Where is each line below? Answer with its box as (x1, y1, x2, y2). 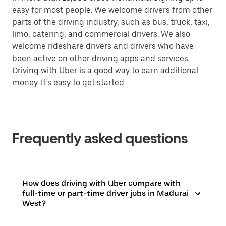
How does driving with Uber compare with (22, 179, 181, 188)
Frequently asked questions (12, 130, 188, 147)
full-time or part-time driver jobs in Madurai (22, 189, 189, 198)
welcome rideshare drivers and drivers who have (12, 41, 194, 51)
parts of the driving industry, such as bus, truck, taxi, (12, 17, 210, 27)
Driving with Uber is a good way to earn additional (12, 66, 198, 75)
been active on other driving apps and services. (12, 53, 190, 63)
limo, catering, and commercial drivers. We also (12, 29, 190, 39)
